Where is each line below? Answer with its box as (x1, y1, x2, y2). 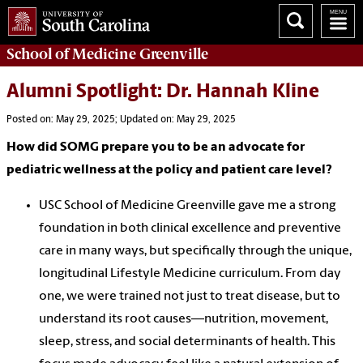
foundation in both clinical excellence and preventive (39, 222, 341, 236)
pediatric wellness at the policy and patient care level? (6, 164, 332, 177)
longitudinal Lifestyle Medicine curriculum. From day (39, 267, 341, 281)
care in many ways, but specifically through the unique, (39, 245, 352, 258)
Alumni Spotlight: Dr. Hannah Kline (6, 83, 319, 103)
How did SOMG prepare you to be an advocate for (6, 141, 305, 155)
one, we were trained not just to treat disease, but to (39, 290, 340, 304)
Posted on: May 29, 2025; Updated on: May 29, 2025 (6, 115, 236, 126)
